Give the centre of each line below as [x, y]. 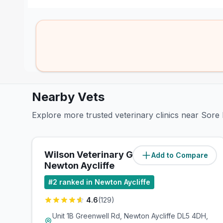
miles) [203, 155]
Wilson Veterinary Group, [100, 155]
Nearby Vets [68, 97]
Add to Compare [180, 155]
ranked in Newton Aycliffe [105, 182]
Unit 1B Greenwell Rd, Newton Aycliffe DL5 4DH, [130, 216]
